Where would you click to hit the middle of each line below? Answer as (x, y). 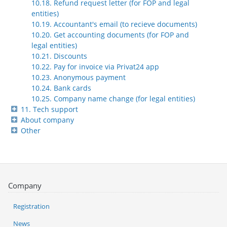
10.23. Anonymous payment (79, 77)
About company (47, 120)
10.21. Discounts (59, 56)
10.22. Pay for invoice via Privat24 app (95, 66)
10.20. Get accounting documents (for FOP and (110, 34)
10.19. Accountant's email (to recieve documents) (114, 24)
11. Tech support (49, 109)
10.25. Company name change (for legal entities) (113, 98)
